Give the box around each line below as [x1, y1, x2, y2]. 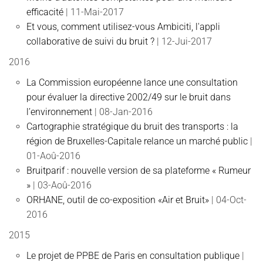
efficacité [26, 6, 63, 18]
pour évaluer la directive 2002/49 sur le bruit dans [26, 92, 231, 103]
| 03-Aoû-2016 [33, 180, 92, 191]
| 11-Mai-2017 [66, 6, 124, 18]
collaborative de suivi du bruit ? [26, 36, 154, 47]
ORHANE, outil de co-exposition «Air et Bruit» [26, 194, 209, 205]
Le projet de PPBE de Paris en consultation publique [26, 250, 240, 261]
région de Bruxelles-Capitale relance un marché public [26, 136, 248, 147]
